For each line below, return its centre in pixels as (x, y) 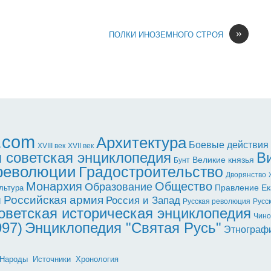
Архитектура (141, 143)
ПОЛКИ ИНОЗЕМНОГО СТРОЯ (166, 34)
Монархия (54, 187)
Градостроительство (151, 172)
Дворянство (246, 175)
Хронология (97, 260)
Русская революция (217, 202)
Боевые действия (229, 145)
